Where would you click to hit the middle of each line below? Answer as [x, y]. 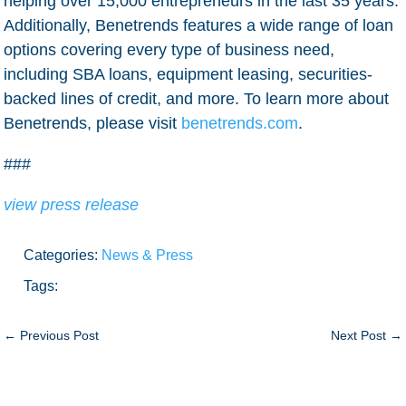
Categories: [63, 255]
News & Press [148, 255]
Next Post [358, 335]
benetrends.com [240, 123]
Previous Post [60, 335]
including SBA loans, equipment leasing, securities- [188, 74]
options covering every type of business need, [169, 49]
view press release [72, 204]
